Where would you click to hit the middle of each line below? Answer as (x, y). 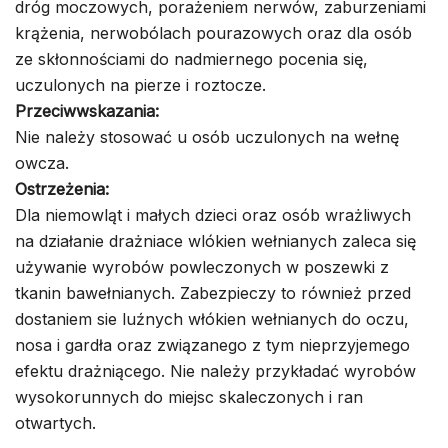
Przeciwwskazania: (87, 110)
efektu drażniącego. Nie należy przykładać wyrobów (215, 370)
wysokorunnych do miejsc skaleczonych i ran (189, 396)
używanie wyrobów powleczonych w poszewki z (202, 266)
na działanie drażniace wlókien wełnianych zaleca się (215, 240)
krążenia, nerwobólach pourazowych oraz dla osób (213, 32)
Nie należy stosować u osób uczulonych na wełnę (207, 136)
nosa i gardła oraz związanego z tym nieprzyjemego (212, 344)
